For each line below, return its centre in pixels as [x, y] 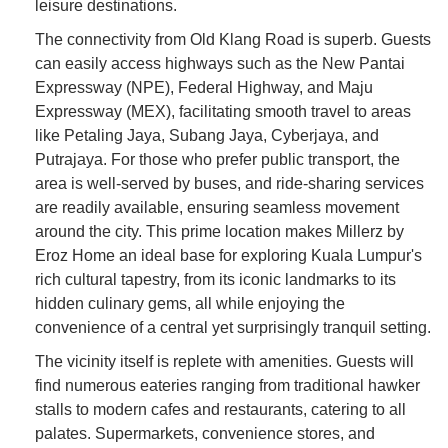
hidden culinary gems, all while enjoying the [190, 303]
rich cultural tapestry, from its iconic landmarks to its [215, 279]
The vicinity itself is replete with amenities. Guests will [224, 361]
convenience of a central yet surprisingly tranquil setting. [233, 327]
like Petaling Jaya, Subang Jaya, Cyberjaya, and [207, 135]
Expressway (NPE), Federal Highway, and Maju [204, 87]
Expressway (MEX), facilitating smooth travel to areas [223, 111]
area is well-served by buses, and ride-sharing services [229, 183]
